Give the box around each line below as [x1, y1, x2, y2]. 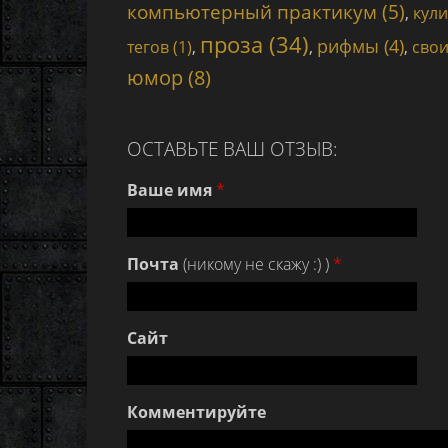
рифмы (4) [317, 34, 404, 58]
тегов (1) [127, 36, 192, 58]
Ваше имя [127, 179, 212, 201]
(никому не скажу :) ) [179, 253, 333, 275]
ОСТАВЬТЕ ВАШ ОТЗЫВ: [127, 136, 338, 161]
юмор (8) [127, 64, 211, 91]
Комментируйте [127, 401, 266, 423]
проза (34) [200, 29, 309, 59]
